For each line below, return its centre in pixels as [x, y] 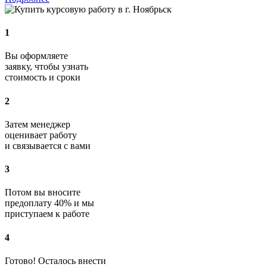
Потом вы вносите [43, 193]
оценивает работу [41, 135]
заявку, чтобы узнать [46, 67]
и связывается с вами [48, 145]
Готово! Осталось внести [55, 261]
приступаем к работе [47, 214]
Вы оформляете [36, 56]
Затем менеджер [38, 124]
